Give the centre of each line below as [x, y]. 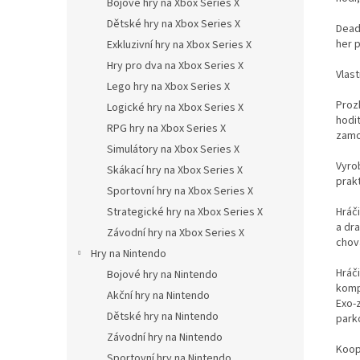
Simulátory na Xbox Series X [173, 149]
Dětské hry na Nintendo [163, 317]
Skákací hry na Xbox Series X [175, 170]
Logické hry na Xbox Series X [175, 108]
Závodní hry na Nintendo [165, 337]
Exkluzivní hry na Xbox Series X [179, 45]
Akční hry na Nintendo [158, 296]
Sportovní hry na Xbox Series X [180, 191]
